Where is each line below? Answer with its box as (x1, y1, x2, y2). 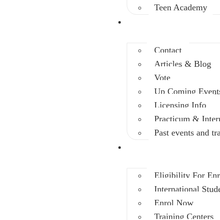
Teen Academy (154, 2, 208, 12)
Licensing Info (154, 100, 207, 110)
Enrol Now (154, 198, 194, 208)
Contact (154, 45, 182, 55)
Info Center (129, 18, 167, 26)
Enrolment (129, 143, 165, 151)
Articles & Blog (154, 59, 212, 69)
